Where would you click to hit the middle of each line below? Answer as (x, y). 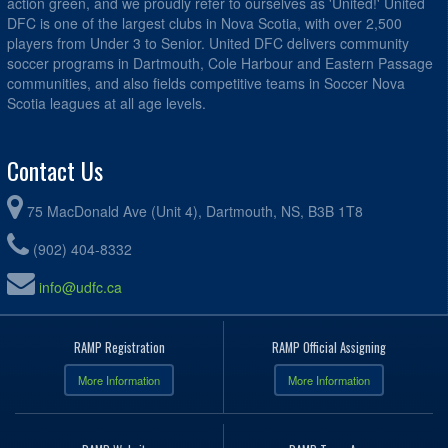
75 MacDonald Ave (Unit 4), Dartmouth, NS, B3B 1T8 (195, 210)
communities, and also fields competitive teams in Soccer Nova (206, 82)
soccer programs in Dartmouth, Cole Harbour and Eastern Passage (220, 62)
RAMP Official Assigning (328, 347)
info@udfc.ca (80, 286)
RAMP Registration (119, 347)
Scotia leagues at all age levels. (106, 102)
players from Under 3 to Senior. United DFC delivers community (208, 42)
